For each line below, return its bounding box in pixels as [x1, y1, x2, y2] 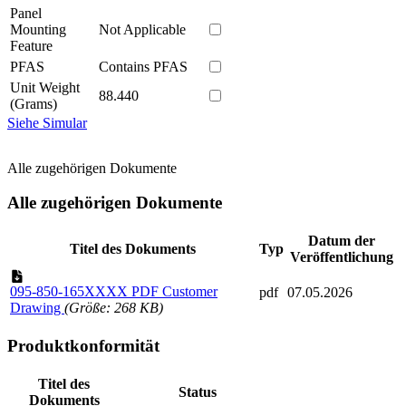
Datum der [308, 233, 375, 249]
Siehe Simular [7, 114, 87, 130]
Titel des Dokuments [70, 241, 196, 257]
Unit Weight [10, 79, 80, 95]
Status [178, 383, 217, 400]
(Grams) [10, 95, 57, 111]
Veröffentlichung [290, 249, 393, 266]
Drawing [10, 300, 64, 316]
